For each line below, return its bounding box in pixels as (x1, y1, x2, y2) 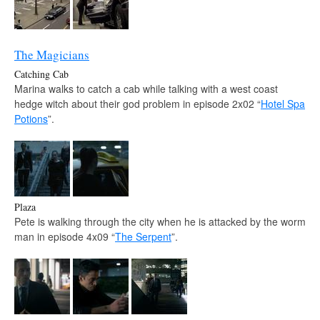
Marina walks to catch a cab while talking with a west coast (14, 81, 278, 96)
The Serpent (115, 229, 171, 244)
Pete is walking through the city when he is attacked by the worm (14, 214, 306, 229)
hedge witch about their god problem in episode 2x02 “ (14, 96, 261, 111)
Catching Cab (14, 66, 69, 81)
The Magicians (14, 46, 89, 63)
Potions (14, 111, 48, 126)
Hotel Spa (261, 96, 305, 111)
